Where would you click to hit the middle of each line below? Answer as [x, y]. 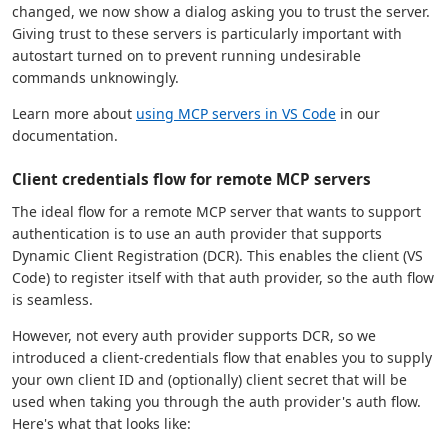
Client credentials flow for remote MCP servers [191, 178]
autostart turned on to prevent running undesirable [186, 55]
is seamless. [52, 299]
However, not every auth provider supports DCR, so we [194, 335]
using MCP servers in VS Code [236, 113]
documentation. [65, 135]
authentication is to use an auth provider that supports [197, 233]
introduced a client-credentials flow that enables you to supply [222, 357]
